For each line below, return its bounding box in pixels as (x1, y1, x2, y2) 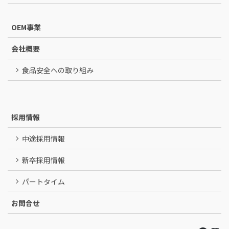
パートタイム (22, 176, 65, 187)
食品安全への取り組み (22, 65, 94, 76)
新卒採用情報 (22, 155, 65, 166)
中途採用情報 (22, 133, 65, 144)
